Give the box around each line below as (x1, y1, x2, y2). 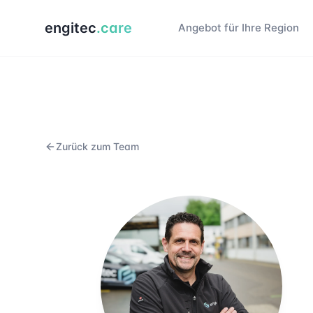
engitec (45, 20, 96, 36)
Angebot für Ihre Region (178, 21, 299, 34)
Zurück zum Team (56, 140, 139, 152)
